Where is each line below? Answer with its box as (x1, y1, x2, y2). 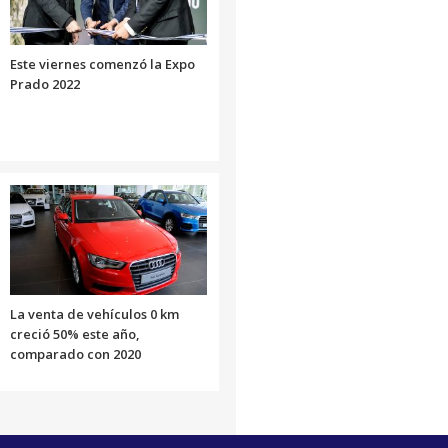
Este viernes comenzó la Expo (9, 54, 195, 73)
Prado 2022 (9, 74, 80, 93)
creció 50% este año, (9, 324, 139, 343)
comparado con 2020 (9, 344, 141, 363)
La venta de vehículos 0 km (9, 304, 179, 323)
